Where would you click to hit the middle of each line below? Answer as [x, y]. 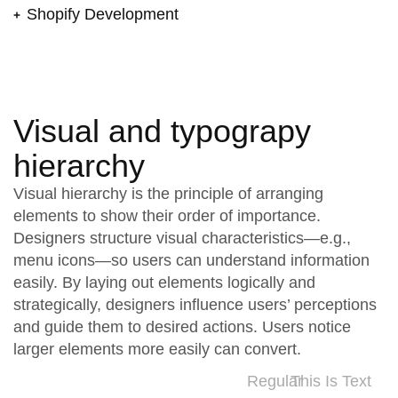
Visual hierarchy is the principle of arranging [168, 194]
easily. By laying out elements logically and [164, 283]
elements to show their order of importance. [167, 216]
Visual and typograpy [162, 131]
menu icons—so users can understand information [191, 260]
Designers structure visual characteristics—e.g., [182, 238]
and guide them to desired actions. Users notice [182, 327]
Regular [275, 381]
